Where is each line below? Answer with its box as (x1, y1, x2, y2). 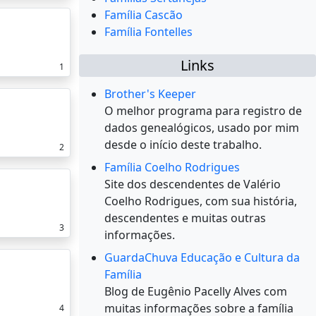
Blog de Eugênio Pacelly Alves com (104, 284, 287, 300)
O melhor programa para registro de (104, 103, 302, 119)
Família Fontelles (104, 24, 193, 40)
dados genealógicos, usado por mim (104, 120, 299, 136)
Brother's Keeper (104, 86, 196, 102)
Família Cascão (104, 7, 183, 23)
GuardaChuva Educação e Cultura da (104, 250, 300, 266)
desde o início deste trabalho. (104, 137, 262, 153)
